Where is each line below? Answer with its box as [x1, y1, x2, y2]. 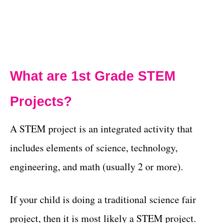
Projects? [10, 94, 72, 109]
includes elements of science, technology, [10, 141, 178, 154]
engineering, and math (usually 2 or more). [10, 160, 183, 173]
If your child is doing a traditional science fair [10, 193, 196, 206]
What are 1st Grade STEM [10, 69, 175, 84]
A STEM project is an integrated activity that [10, 122, 193, 135]
